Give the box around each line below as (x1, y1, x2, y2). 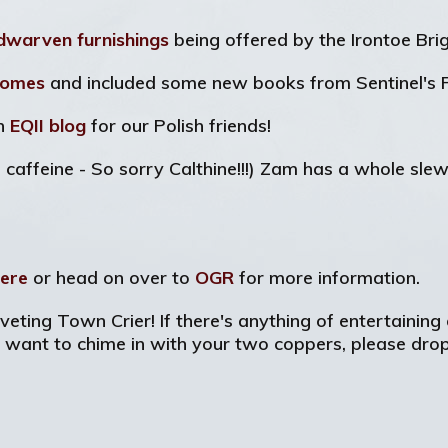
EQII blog (10, 114, 86, 137)
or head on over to (28, 266, 195, 289)
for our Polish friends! (86, 114, 271, 137)
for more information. (234, 266, 420, 289)
